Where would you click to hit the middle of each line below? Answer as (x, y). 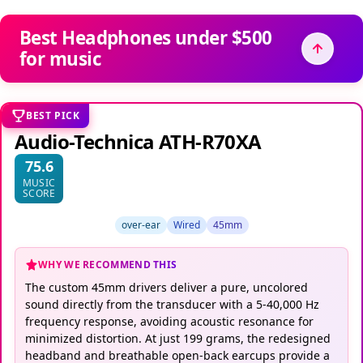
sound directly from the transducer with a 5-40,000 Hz (172, 304)
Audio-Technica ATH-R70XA (138, 141)
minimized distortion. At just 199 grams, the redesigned (178, 338)
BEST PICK (53, 115)
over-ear (141, 224)
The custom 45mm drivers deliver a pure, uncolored (167, 287)
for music (60, 58)
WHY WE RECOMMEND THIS (108, 264)
